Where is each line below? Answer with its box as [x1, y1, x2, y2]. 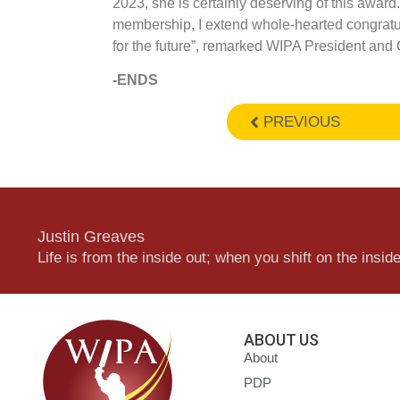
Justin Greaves [37, 228, 145, 246]
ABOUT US [244, 330, 320, 350]
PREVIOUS [263, 113, 341, 131]
